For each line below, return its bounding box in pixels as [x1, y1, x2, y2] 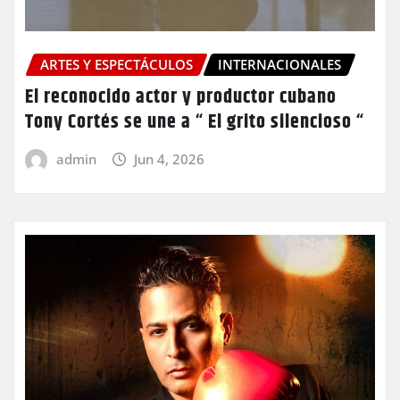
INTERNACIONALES [218, 55, 341, 74]
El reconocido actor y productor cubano [25, 81, 337, 112]
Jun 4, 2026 [134, 149, 205, 168]
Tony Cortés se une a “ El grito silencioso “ [25, 106, 364, 137]
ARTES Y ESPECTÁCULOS [40, 55, 193, 74]
